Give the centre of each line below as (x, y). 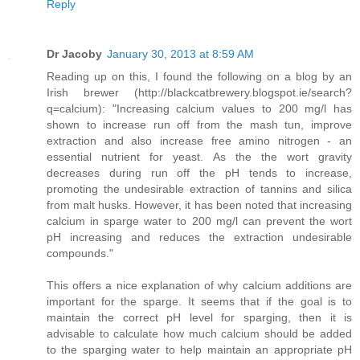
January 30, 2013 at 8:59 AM (180, 53)
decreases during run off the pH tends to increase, (199, 172)
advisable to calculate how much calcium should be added (199, 333)
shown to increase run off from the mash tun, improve (199, 124)
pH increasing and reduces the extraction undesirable (199, 237)
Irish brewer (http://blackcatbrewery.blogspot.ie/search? (199, 92)
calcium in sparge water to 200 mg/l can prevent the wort (199, 221)
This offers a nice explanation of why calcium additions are (199, 285)
